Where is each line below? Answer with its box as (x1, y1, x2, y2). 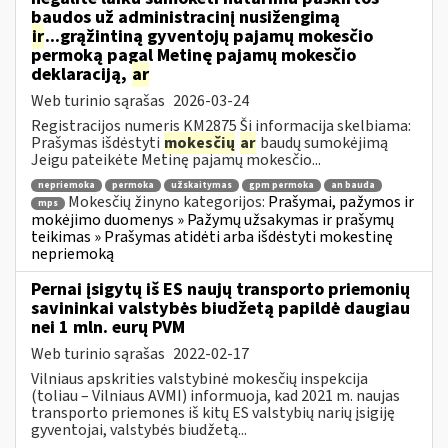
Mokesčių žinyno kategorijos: (68, 191, 268, 214)
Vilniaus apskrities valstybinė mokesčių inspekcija (31, 367, 368, 390)
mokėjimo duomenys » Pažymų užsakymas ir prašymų (31, 208, 394, 231)
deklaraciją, (31, 61, 131, 87)
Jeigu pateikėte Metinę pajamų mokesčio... (31, 148, 321, 171)
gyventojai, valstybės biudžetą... (31, 418, 247, 441)
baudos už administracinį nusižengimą (31, 4, 340, 30)
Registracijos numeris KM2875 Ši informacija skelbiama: (31, 114, 411, 137)
